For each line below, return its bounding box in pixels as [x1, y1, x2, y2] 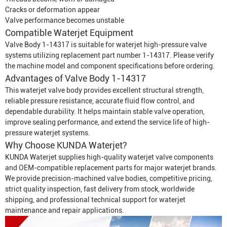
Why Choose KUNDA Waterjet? [5, 140, 127, 150]
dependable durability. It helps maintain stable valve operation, [5, 107, 205, 116]
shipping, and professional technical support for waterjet [5, 196, 185, 204]
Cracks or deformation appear [5, 6, 100, 14]
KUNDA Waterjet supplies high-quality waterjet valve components [5, 153, 213, 161]
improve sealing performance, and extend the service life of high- [5, 118, 210, 126]
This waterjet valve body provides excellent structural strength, [5, 86, 204, 94]
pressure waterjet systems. [5, 129, 90, 137]
